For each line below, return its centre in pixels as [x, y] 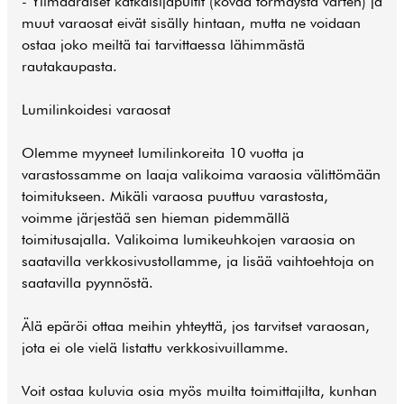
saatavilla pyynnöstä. [87, 283]
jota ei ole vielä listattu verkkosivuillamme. [155, 348]
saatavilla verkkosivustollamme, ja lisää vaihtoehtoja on [198, 261]
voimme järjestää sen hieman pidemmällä [156, 218]
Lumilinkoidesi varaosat [96, 110]
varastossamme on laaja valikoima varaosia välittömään [201, 174]
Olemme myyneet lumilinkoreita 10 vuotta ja [163, 153]
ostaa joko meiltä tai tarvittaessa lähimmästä [163, 45]
